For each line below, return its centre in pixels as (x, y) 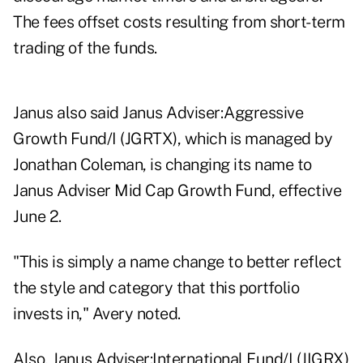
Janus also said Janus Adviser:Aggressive (158, 113)
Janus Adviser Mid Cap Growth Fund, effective (177, 191)
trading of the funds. (85, 48)
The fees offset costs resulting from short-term (179, 22)
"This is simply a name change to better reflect (177, 262)
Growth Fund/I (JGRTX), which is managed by (173, 139)
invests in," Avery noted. (97, 314)
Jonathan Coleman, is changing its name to (162, 165)
